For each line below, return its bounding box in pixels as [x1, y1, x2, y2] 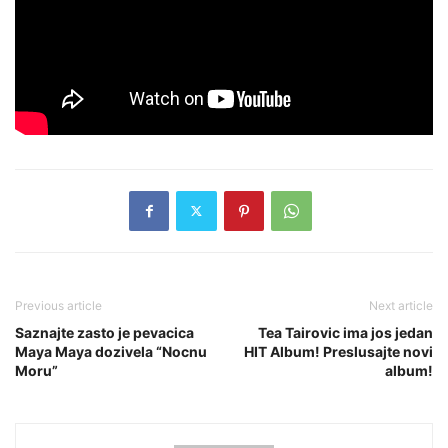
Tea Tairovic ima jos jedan [258, 323, 433, 341]
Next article [369, 297, 433, 313]
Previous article [15, 297, 102, 313]
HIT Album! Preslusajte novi [244, 342, 433, 360]
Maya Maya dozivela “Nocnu [15, 342, 207, 360]
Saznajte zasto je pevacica [15, 323, 194, 341]
